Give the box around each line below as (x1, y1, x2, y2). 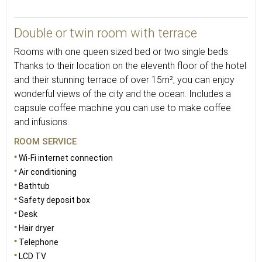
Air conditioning (19, 167, 77, 177)
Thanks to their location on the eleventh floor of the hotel (14, 60, 246, 71)
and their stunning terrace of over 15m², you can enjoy (14, 74, 235, 85)
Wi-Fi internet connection (19, 153, 113, 163)
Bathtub (19, 181, 50, 191)
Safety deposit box (19, 195, 90, 205)
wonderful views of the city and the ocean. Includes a (14, 88, 231, 99)
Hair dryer (19, 223, 54, 233)
